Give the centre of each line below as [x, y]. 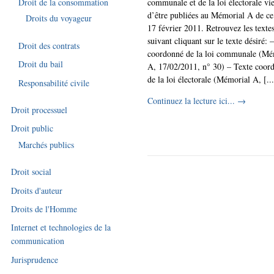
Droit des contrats [49, 45]
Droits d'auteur [37, 190]
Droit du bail [41, 64]
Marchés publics [46, 144]
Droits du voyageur [58, 18]
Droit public [32, 128]
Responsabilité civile [54, 83]
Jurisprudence [35, 259]
